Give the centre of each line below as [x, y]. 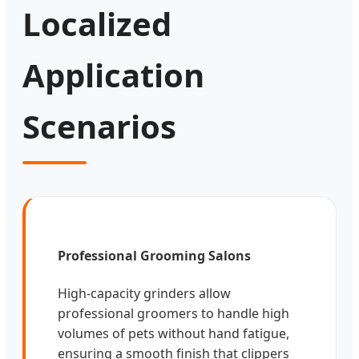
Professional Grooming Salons [154, 256]
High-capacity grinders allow [144, 293]
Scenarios [99, 127]
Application [113, 75]
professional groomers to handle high [173, 313]
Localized [97, 24]
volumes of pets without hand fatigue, [173, 333]
